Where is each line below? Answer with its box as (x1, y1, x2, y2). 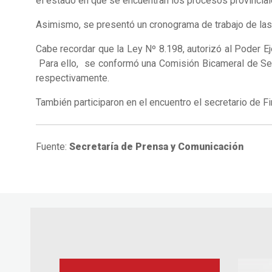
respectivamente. (35, 72, 109, 84)
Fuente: (35, 141, 69, 153)
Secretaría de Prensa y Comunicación (69, 141, 243, 153)
